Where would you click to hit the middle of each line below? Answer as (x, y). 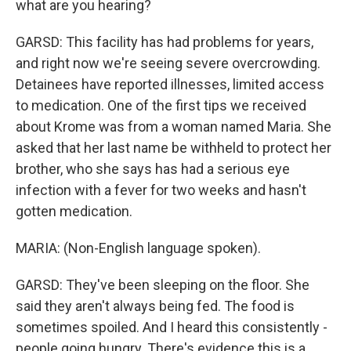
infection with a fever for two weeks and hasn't (161, 190)
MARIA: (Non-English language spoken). (138, 248)
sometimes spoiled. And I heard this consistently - (172, 327)
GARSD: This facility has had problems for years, (165, 42)
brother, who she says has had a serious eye (153, 169)
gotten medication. (74, 211)
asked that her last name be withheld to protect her (174, 148)
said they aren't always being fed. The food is (155, 306)
